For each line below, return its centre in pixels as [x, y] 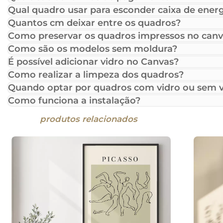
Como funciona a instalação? [74, 101]
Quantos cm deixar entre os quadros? [94, 23]
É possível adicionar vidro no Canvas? [93, 62]
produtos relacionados [89, 119]
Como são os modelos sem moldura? [93, 49]
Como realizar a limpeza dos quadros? [96, 75]
